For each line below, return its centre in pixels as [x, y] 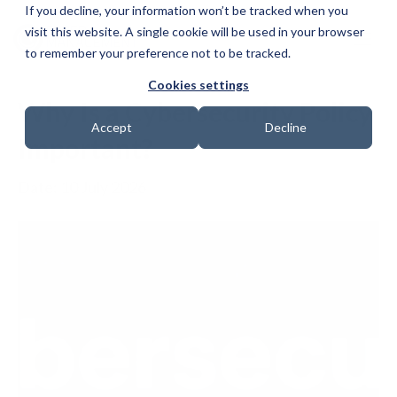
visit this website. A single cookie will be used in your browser [195, 31]
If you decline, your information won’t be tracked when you [187, 10]
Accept [112, 127]
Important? [86, 148]
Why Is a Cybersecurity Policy [195, 112]
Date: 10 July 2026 [82, 187]
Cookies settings [198, 85]
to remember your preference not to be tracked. [158, 53]
